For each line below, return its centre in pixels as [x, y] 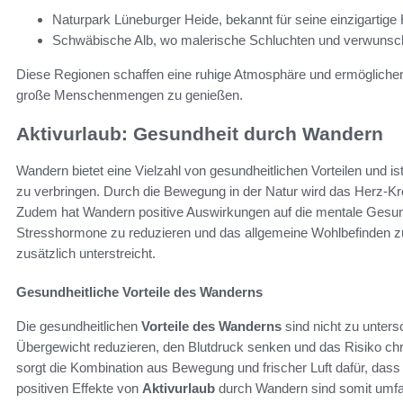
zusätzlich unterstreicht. [86, 253]
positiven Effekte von [79, 388]
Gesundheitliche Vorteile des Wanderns [139, 291]
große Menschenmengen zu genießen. [130, 95]
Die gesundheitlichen [79, 326]
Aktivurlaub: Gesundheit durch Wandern [200, 134]
